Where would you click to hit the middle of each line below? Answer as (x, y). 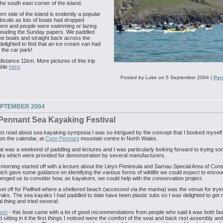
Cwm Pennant (62, 139)
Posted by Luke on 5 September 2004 (165, 78)
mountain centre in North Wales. (118, 139)
